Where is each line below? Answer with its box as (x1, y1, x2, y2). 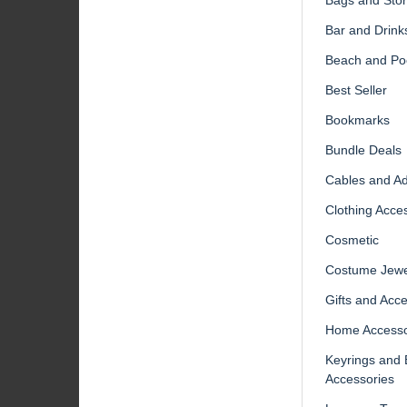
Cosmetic (325, 232, 379, 247)
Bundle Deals (325, 142, 402, 157)
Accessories (325, 371, 394, 386)
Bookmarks (325, 112, 390, 127)
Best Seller (325, 82, 387, 97)
